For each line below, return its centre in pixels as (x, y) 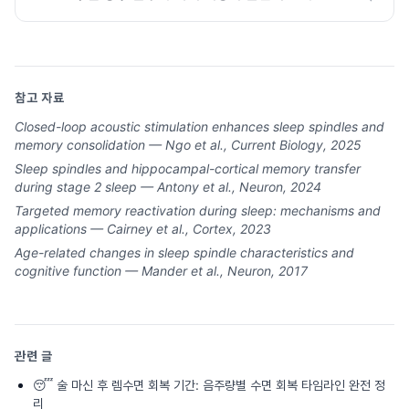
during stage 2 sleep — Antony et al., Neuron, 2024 (168, 187)
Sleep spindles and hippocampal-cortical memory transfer (188, 168)
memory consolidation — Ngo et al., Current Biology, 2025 (188, 145)
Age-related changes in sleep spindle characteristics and (184, 252)
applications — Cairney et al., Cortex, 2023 (143, 229)
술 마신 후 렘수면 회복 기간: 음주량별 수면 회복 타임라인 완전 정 (221, 385)
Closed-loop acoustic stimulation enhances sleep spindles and (199, 126)
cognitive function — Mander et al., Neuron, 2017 (161, 271)
